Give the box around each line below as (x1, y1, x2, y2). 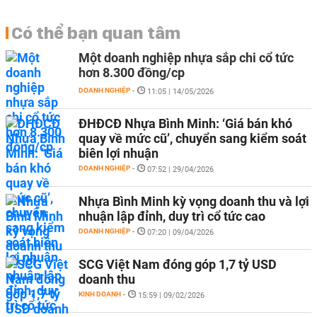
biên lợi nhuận (79, 146, 158, 161)
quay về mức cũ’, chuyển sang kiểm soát (79, 131, 306, 146)
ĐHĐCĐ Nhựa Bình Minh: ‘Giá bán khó (79, 116, 292, 131)
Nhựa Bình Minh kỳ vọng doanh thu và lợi (79, 194, 309, 209)
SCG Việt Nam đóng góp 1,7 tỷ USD (79, 257, 277, 272)
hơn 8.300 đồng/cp (79, 65, 185, 80)
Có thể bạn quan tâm (11, 22, 180, 43)
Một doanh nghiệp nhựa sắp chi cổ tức (79, 50, 294, 65)
